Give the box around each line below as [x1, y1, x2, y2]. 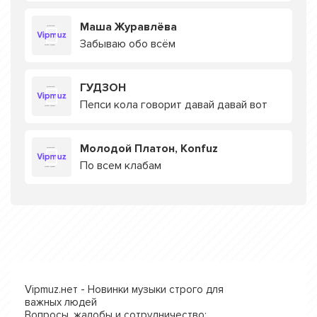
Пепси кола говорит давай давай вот [80, 98, 267, 112]
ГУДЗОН [80, 81, 126, 95]
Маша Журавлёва [80, 20, 177, 34]
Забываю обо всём [80, 37, 175, 51]
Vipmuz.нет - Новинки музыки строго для [25, 283, 224, 296]
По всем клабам [80, 158, 161, 173]
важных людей [25, 296, 97, 309]
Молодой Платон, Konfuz [80, 142, 218, 156]
